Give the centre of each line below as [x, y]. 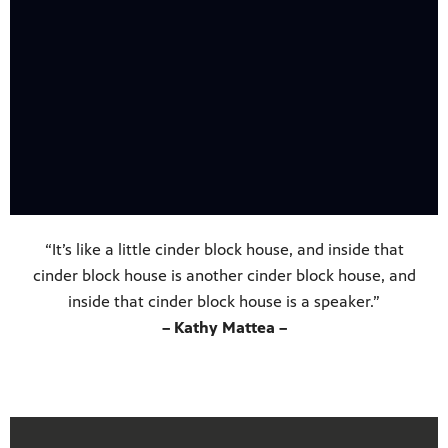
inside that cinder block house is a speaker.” [224, 302]
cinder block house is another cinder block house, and [224, 276]
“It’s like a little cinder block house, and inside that [224, 250]
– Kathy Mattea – [224, 328]
